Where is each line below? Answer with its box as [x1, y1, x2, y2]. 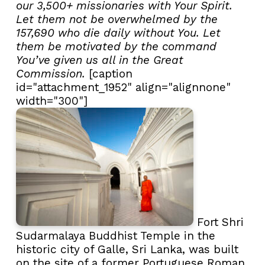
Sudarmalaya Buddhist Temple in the [16, 229, 215, 243]
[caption [85, 67, 132, 81]
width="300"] [16, 94, 88, 108]
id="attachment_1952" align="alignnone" [16, 80, 231, 95]
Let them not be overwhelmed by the [16, 12, 218, 27]
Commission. [16, 67, 85, 81]
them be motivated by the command [16, 40, 216, 54]
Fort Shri [193, 215, 244, 230]
